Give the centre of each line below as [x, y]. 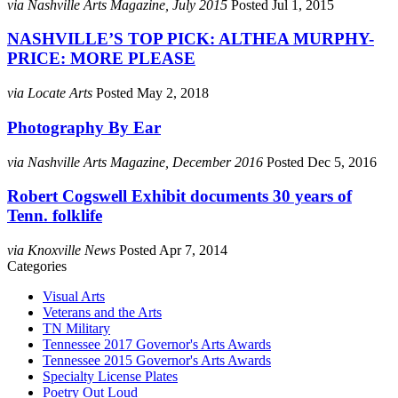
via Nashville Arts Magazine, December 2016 [137, 162]
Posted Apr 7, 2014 [173, 251]
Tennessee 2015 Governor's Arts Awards [157, 361]
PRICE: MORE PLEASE [101, 59]
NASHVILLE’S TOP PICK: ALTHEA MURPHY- [191, 39]
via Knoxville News [63, 251]
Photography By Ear [84, 127]
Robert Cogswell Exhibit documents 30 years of [179, 196]
